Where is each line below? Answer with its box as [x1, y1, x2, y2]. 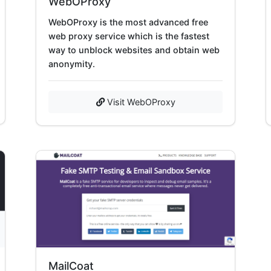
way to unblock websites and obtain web [48, 44, 220, 55]
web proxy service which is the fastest [48, 30, 209, 41]
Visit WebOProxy [104, 96, 175, 107]
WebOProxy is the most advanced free [48, 16, 208, 27]
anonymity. [48, 58, 95, 69]
